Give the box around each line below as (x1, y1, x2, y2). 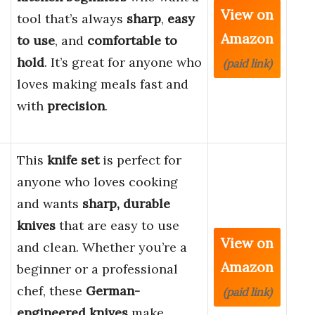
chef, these (17, 283, 86, 300)
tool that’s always (17, 11, 127, 27)
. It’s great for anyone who (44, 54, 202, 71)
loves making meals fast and (17, 76, 188, 93)
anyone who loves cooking (17, 174, 178, 191)
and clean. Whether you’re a (17, 239, 187, 256)
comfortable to (87, 32, 177, 49)
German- (86, 283, 140, 300)
